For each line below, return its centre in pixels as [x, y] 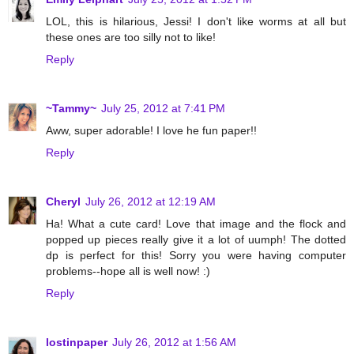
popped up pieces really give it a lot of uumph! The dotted [196, 239]
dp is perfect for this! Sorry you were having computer [196, 255]
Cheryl [63, 201]
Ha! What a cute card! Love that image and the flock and [196, 223]
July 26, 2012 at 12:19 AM [151, 201]
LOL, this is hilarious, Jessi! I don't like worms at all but [196, 21]
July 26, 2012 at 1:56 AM [174, 342]
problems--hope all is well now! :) [128, 271]
